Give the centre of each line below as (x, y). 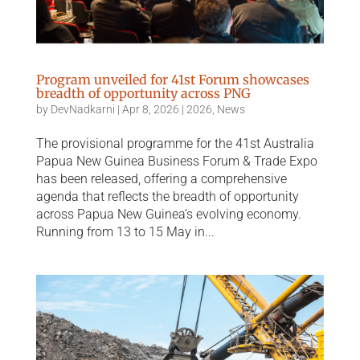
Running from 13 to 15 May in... (125, 231)
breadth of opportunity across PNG (143, 93)
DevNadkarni (82, 109)
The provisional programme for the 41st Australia (175, 143)
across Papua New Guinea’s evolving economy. (168, 214)
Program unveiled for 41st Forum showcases (172, 79)
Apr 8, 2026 (150, 109)
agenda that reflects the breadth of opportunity (167, 196)
